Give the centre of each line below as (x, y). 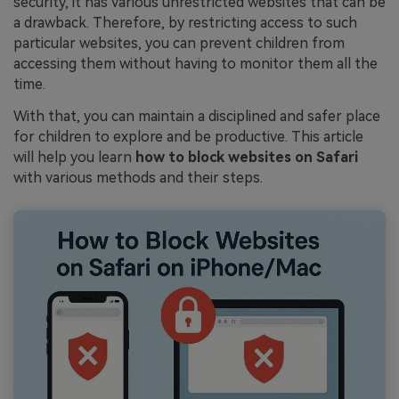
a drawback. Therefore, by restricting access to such (185, 22)
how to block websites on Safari (247, 157)
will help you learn (74, 157)
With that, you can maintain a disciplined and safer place (197, 116)
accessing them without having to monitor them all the (195, 63)
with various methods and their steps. (138, 177)
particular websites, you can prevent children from (179, 43)
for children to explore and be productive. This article (188, 136)
